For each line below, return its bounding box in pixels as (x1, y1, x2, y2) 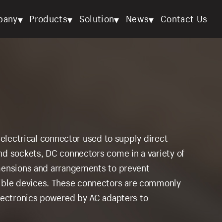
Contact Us (160, 13, 208, 25)
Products (29, 13, 68, 25)
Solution (79, 13, 114, 25)
